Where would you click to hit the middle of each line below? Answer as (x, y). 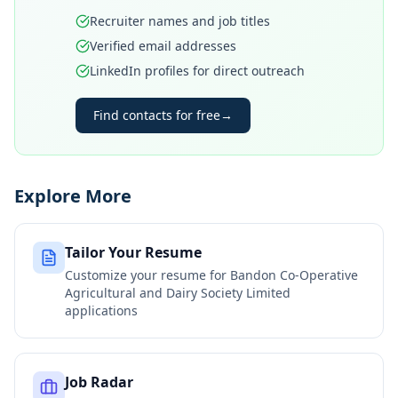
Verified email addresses (163, 46)
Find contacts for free (157, 115)
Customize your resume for (147, 275)
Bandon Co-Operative (294, 275)
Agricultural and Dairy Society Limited (178, 293)
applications (101, 310)
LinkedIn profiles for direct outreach (197, 71)
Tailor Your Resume (133, 252)
